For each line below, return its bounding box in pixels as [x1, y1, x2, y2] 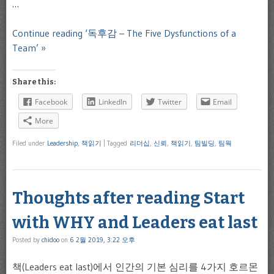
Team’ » [12, 41, 46, 54]
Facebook [35, 96, 67, 107]
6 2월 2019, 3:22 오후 [70, 235, 135, 244]
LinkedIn [98, 96, 127, 107]
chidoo [42, 235, 59, 244]
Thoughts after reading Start [12, 188, 245, 208]
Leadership [47, 139, 78, 148]
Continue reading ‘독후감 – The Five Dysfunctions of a [12, 26, 236, 39]
